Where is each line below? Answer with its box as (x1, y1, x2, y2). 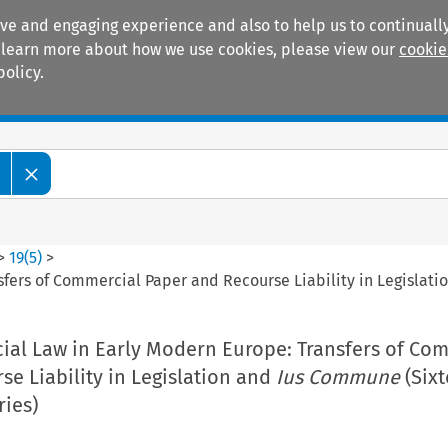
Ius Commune (275, 364, 400, 389)
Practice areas (172, 90, 279, 112)
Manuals (44, 90, 108, 112)
